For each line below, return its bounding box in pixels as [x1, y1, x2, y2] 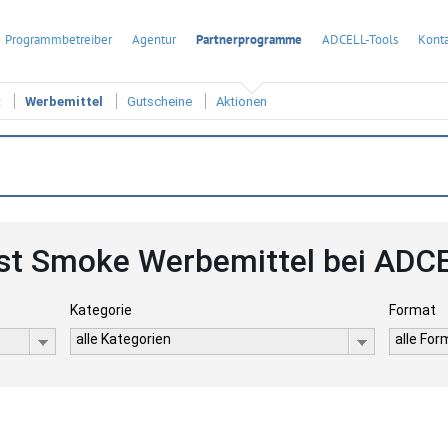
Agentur [132, 31, 176, 48]
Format [389, 302, 437, 318]
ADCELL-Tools [322, 31, 398, 48]
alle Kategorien [75, 331, 171, 347]
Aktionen [216, 94, 267, 110]
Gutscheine [127, 94, 192, 110]
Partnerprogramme [196, 31, 302, 48]
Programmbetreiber [5, 31, 112, 48]
